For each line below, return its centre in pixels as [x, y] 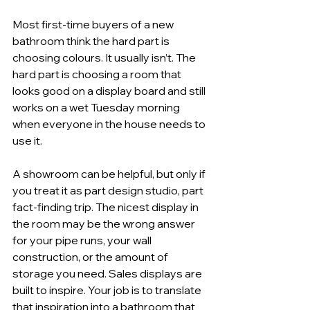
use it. [27, 140]
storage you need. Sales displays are [108, 273]
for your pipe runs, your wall [83, 240]
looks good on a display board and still [110, 91]
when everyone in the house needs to [110, 124]
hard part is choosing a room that [98, 74]
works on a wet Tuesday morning [97, 107]
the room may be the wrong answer [105, 224]
